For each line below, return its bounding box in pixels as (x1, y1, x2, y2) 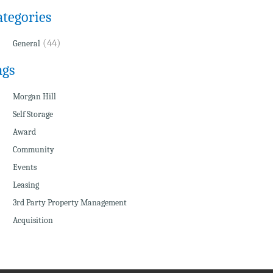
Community (12, 144, 54, 155)
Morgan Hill (12, 91, 56, 102)
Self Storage (12, 109, 53, 119)
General (12, 38, 40, 49)
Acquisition (12, 215, 53, 225)
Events (12, 162, 37, 172)
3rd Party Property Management (12, 197, 127, 208)
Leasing (12, 180, 39, 190)
